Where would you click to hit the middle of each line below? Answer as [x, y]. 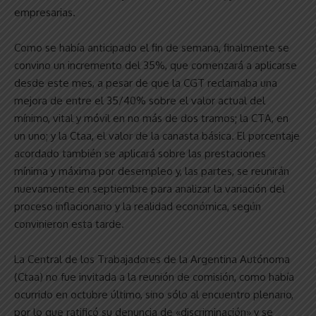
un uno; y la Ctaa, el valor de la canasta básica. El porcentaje [157, 135]
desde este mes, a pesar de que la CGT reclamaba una [146, 83]
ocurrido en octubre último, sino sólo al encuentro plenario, [154, 294]
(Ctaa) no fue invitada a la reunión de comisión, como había [154, 276]
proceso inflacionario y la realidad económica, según [138, 206]
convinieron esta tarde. [69, 224]
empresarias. [45, 12]
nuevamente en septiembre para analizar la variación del [150, 188]
